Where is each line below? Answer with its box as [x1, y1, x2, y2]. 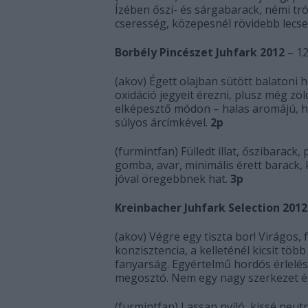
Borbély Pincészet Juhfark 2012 [115, 45, 285, 60]
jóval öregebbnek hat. [115, 171, 230, 186]
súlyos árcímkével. [115, 115, 208, 130]
